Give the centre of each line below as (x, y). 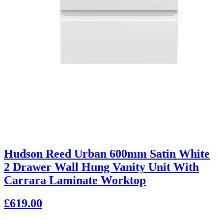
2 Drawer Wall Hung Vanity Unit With (101, 167)
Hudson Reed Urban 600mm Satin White (107, 154)
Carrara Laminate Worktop (75, 180)
